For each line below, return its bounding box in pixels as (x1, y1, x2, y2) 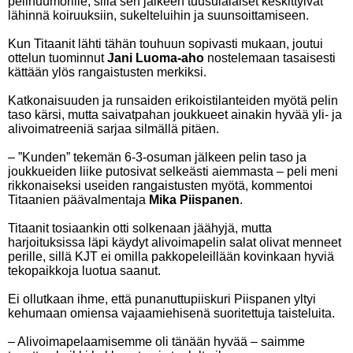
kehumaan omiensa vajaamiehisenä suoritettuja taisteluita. (8, 307, 335, 320)
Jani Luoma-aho (107, 51, 204, 65)
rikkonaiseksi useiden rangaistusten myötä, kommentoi (8, 179, 313, 192)
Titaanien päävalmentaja (8, 193, 149, 206)
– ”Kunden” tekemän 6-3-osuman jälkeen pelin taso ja (8, 150, 307, 164)
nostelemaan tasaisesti (204, 51, 336, 65)
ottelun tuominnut (8, 51, 107, 65)
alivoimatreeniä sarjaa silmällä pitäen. (8, 122, 219, 136)
